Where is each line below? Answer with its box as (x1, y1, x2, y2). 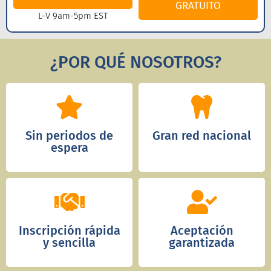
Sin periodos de (25, 128, 113, 143)
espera (50, 140, 88, 155)
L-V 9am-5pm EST (38, 10, 108, 22)
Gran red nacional (152, 128, 251, 143)
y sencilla (43, 235, 96, 250)
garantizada (169, 235, 235, 250)
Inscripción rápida (18, 223, 120, 238)
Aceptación (170, 223, 233, 238)
